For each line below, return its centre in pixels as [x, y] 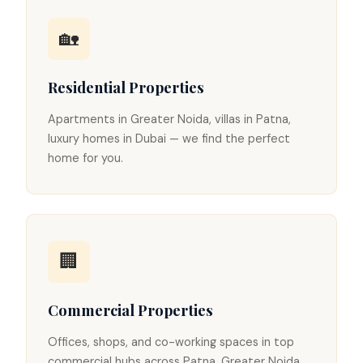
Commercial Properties [130, 310]
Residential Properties [126, 88]
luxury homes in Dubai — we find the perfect [169, 139]
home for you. [85, 158]
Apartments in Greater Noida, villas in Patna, [169, 120]
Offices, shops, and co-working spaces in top [171, 342]
